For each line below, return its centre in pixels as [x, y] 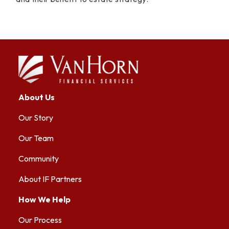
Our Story [36, 117]
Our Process [40, 220]
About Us [37, 97]
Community [39, 158]
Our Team [36, 138]
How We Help [45, 199]
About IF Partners [50, 179]
